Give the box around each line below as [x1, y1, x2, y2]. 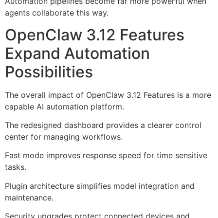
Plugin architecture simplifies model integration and [5, 181, 195, 191]
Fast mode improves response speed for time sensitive [5, 150, 207, 161]
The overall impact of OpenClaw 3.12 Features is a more [5, 90, 211, 100]
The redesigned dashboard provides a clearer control [5, 120, 201, 130]
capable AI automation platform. [5, 101, 124, 111]
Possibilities [5, 62, 93, 81]
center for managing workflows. [5, 131, 123, 142]
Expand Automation [5, 43, 150, 63]
